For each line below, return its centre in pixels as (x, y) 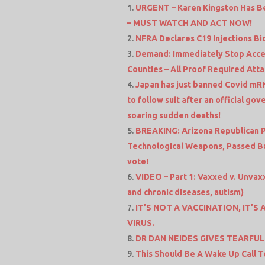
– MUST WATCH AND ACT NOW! (190, 23)
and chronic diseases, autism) (186, 192)
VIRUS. (141, 223)
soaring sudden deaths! (174, 115)
